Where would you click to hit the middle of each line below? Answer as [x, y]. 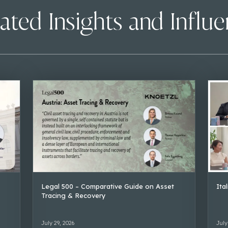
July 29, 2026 [58, 223]
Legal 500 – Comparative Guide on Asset [107, 186]
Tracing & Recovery [73, 195]
